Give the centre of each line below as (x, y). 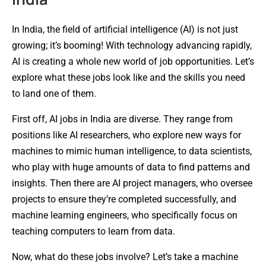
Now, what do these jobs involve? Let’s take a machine (125, 256)
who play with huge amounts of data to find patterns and (131, 167)
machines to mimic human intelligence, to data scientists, (132, 151)
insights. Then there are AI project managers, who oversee (132, 183)
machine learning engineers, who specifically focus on (125, 215)
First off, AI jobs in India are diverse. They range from (122, 119)
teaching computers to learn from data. (94, 231)
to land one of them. (54, 93)
